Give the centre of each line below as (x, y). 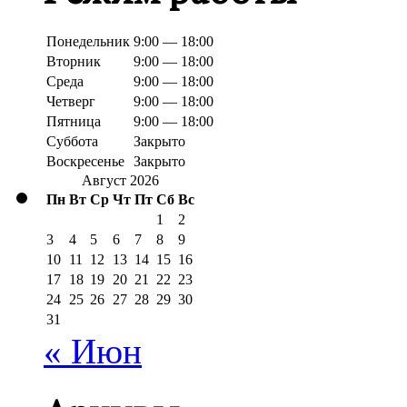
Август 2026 (120, 181)
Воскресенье (85, 162)
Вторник (74, 62)
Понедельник (88, 42)
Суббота (72, 142)
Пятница (74, 122)
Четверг (71, 102)
